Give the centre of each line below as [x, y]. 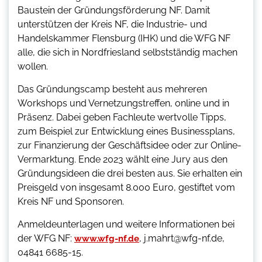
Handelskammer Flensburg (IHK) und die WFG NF [124, 39]
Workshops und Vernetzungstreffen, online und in [123, 104]
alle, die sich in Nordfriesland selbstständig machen [127, 53]
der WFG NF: [46, 239]
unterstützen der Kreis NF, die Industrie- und [112, 25]
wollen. [33, 67]
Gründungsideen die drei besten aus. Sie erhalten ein [130, 174]
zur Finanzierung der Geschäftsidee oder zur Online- [130, 146]
